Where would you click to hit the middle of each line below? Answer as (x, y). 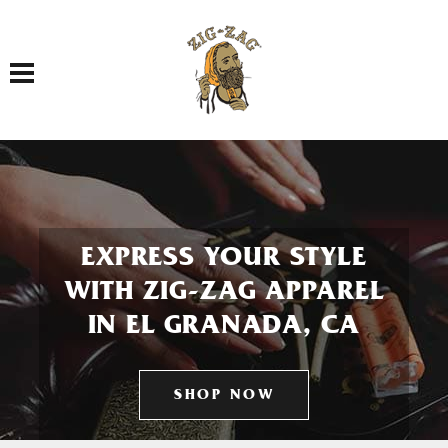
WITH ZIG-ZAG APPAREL (224, 294)
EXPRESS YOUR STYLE (224, 260)
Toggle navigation (54, 61)
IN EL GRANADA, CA (224, 328)
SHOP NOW (224, 396)
